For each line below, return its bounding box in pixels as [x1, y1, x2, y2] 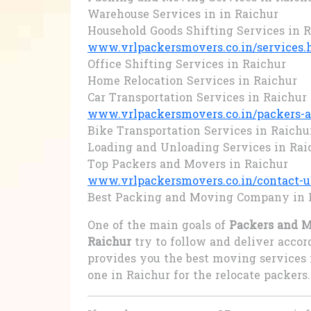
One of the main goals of [87, 218, 229, 235]
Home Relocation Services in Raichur [87, 74, 297, 91]
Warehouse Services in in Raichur [87, 7, 278, 24]
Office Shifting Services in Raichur [87, 57, 286, 74]
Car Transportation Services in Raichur [87, 90, 307, 108]
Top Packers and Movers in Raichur [87, 157, 288, 174]
